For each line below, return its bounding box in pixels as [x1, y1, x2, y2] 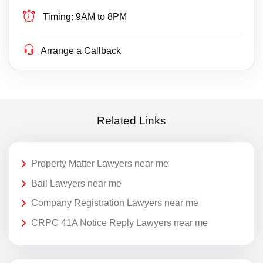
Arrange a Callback [41, 46, 122, 56]
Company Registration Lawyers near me [31, 198, 198, 208]
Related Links [97, 114, 166, 127]
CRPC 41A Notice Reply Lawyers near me [31, 217, 208, 228]
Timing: [43, 12, 74, 22]
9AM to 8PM [76, 12, 127, 22]
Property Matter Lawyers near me [31, 159, 168, 169]
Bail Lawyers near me [31, 178, 122, 188]
